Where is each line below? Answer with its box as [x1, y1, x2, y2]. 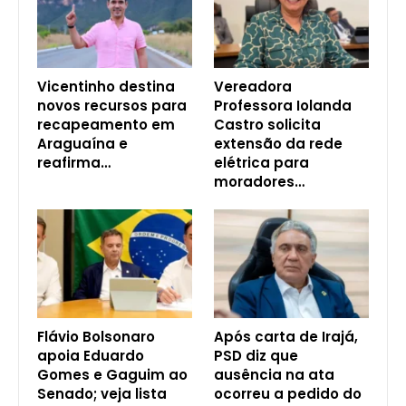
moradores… [214, 172, 304, 192]
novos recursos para [37, 96, 187, 116]
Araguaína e [37, 134, 128, 154]
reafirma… [37, 153, 111, 173]
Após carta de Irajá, [214, 327, 358, 346]
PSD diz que [214, 346, 298, 365]
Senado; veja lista [37, 384, 167, 403]
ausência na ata [214, 365, 334, 384]
